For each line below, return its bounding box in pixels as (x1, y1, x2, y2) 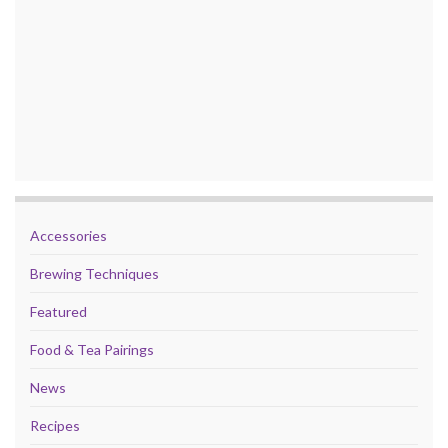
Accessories (30, 227, 107, 245)
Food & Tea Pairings (30, 341, 154, 359)
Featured (30, 303, 87, 321)
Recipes (30, 417, 80, 435)
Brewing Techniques (30, 265, 159, 283)
